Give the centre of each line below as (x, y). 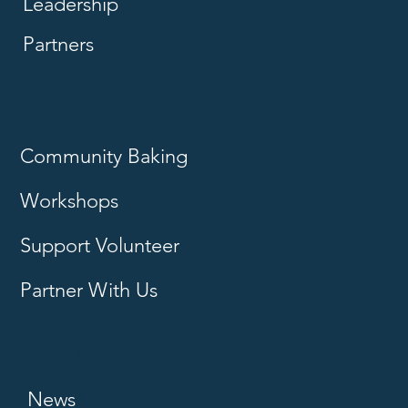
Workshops (69, 201)
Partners (58, 44)
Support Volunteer (100, 246)
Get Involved (81, 105)
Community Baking (104, 157)
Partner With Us (89, 291)
